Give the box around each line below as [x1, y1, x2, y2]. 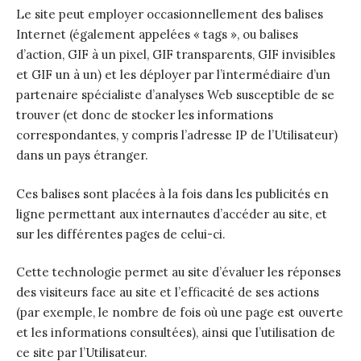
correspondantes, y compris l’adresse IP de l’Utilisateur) [16, 127, 338, 143]
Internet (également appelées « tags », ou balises [16, 27, 298, 42]
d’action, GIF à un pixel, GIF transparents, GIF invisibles [16, 47, 335, 62]
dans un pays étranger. [16, 147, 148, 163]
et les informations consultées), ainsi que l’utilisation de [16, 325, 335, 340]
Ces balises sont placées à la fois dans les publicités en [16, 185, 329, 201]
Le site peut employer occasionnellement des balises [16, 6, 323, 22]
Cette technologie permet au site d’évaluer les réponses [16, 264, 341, 280]
